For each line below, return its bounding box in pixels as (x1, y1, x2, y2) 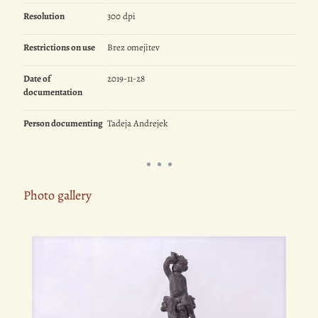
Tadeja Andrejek (107, 117, 168, 130)
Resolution (23, 10, 65, 23)
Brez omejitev (107, 41, 160, 54)
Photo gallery (23, 187, 92, 204)
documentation (23, 86, 82, 99)
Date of (23, 72, 50, 85)
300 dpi (107, 10, 136, 23)
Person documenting (23, 117, 103, 130)
